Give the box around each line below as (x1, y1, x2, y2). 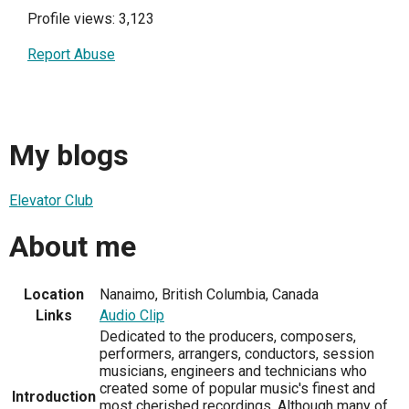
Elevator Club (9, 192, 93, 210)
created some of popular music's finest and (100, 380, 375, 398)
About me (9, 228, 136, 264)
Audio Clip (100, 307, 164, 325)
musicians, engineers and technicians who (100, 362, 367, 381)
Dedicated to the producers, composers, (100, 328, 356, 346)
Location (24, 286, 84, 304)
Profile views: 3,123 (27, 10, 154, 28)
